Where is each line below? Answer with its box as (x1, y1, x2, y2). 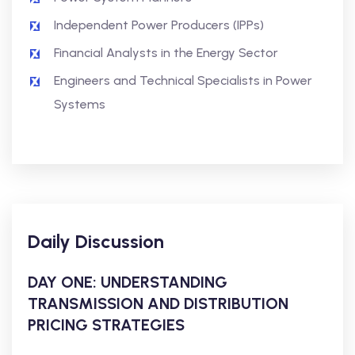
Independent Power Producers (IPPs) (54, 17, 264, 32)
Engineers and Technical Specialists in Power (54, 73, 312, 88)
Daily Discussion (28, 230, 164, 253)
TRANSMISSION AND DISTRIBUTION (28, 294, 288, 313)
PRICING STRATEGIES (28, 315, 185, 334)
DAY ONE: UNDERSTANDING (28, 273, 227, 292)
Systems (54, 97, 105, 112)
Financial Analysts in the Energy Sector (54, 45, 278, 60)
